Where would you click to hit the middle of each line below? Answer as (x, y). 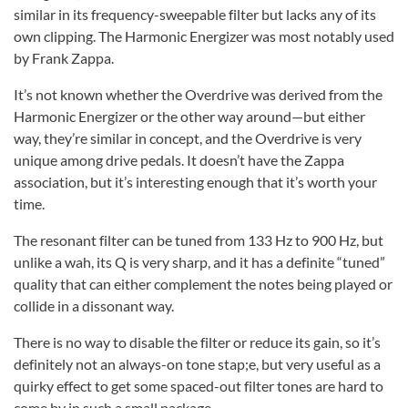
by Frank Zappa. (64, 57)
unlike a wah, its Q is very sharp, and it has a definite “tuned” (199, 261)
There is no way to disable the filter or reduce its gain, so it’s (197, 342)
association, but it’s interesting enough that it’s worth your (195, 181)
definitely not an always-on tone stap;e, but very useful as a (197, 363)
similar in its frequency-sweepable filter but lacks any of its (195, 14)
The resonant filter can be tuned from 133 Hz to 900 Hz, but (199, 240)
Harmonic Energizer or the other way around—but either (189, 116)
